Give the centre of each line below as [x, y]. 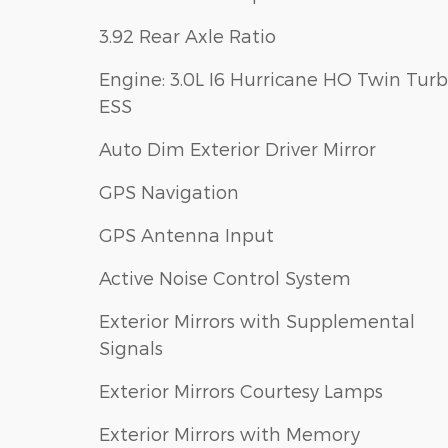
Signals [131, 347]
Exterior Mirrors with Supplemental [257, 320]
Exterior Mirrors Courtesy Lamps [241, 390]
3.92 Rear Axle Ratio [187, 35]
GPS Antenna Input [186, 234]
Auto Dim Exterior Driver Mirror [237, 148]
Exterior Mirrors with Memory [229, 433]
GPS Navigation [169, 191]
